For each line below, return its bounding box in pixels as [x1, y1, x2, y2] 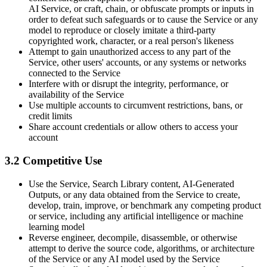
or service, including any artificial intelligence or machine [29, 210, 243, 221]
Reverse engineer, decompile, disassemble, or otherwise [29, 232, 237, 243]
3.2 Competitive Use [5, 154, 102, 167]
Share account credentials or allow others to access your [29, 122, 238, 132]
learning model [29, 221, 85, 232]
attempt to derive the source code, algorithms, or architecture [29, 243, 254, 253]
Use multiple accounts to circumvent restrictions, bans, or [29, 100, 243, 111]
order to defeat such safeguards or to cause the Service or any [29, 14, 258, 25]
